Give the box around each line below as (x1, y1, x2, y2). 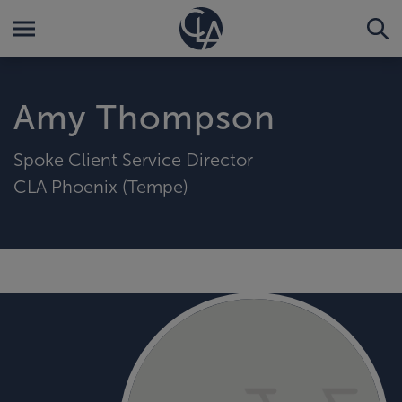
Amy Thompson (13, 99, 275, 136)
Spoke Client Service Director (13, 149, 253, 170)
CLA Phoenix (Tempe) (13, 176, 188, 197)
